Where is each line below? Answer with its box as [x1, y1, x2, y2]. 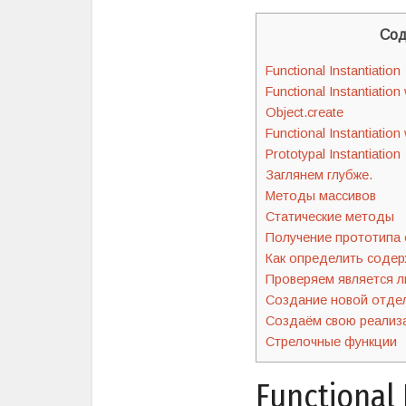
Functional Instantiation [266, 63, 401, 79]
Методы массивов [266, 188, 376, 204]
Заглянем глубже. [266, 168, 372, 183]
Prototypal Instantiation [266, 147, 401, 162]
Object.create [266, 105, 343, 121]
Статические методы [266, 209, 394, 225]
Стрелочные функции [266, 334, 397, 350]
